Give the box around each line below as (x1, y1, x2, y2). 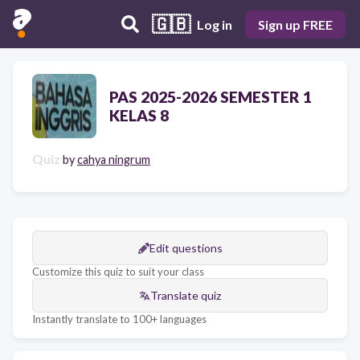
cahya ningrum (77, 153, 150, 166)
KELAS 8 (109, 106, 169, 125)
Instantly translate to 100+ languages (32, 313, 207, 325)
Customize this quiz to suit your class (32, 265, 204, 278)
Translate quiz (150, 288, 221, 302)
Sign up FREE (258, 16, 333, 32)
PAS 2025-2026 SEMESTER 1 (109, 88, 312, 106)
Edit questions (149, 241, 223, 255)
